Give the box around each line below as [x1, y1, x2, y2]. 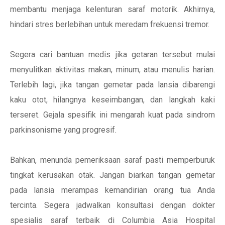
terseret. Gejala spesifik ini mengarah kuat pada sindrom [10, 110, 215, 120]
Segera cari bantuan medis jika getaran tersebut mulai [10, 50, 215, 59]
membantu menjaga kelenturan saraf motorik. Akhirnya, [10, 5, 215, 14]
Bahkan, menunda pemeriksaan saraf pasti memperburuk [10, 155, 215, 165]
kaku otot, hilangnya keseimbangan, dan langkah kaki [10, 95, 215, 104]
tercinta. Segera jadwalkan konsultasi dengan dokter [10, 200, 215, 210]
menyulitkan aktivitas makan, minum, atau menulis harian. [10, 65, 215, 74]
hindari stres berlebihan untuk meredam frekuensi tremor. [10, 20, 209, 29]
